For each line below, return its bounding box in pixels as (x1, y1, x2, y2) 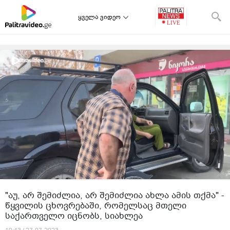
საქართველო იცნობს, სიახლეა (5, 210, 143, 222)
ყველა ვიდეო (78, 13, 121, 21)
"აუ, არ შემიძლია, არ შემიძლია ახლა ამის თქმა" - (5, 189, 224, 201)
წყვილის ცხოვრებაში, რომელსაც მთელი (5, 200, 186, 212)
